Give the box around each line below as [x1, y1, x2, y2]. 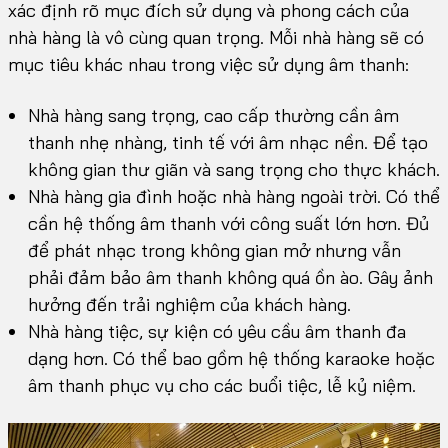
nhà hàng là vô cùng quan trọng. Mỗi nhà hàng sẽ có [8, 26, 424, 49]
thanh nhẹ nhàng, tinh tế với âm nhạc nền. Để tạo [28, 131, 428, 154]
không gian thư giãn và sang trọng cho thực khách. [28, 158, 440, 181]
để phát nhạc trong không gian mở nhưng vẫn [28, 239, 401, 262]
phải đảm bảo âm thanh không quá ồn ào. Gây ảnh [28, 266, 433, 289]
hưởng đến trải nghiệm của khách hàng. [28, 293, 351, 316]
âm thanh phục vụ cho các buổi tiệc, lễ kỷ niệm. [28, 374, 416, 397]
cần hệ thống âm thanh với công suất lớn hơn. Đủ [28, 212, 429, 235]
